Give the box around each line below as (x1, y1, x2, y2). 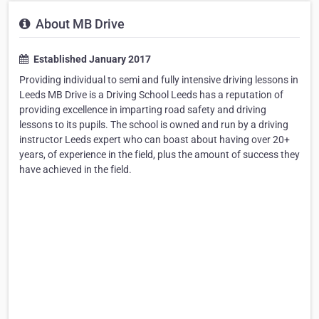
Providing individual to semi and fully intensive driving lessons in (19, 74, 298, 85)
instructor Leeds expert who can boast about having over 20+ (19, 134, 290, 145)
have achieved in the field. (19, 164, 132, 175)
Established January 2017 (31, 53, 151, 65)
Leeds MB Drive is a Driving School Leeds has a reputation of (19, 89, 283, 100)
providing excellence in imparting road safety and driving (19, 104, 266, 115)
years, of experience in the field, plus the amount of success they (19, 149, 300, 160)
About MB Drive (33, 16, 125, 31)
